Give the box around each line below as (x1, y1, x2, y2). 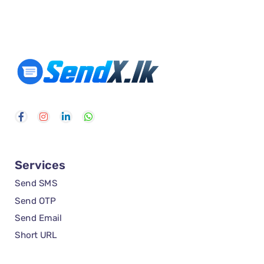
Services (15, 158, 65, 173)
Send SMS (15, 178, 58, 189)
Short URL (15, 230, 57, 241)
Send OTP (15, 195, 56, 206)
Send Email (15, 213, 62, 224)
